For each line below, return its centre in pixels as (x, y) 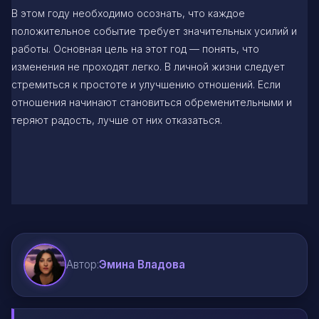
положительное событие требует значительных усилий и (154, 31)
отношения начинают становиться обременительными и (152, 102)
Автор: (83, 265)
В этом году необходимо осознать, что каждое (128, 13)
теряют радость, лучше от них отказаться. (117, 120)
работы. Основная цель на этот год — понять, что (135, 48)
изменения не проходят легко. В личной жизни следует (148, 66)
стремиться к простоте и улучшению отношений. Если (146, 84)
